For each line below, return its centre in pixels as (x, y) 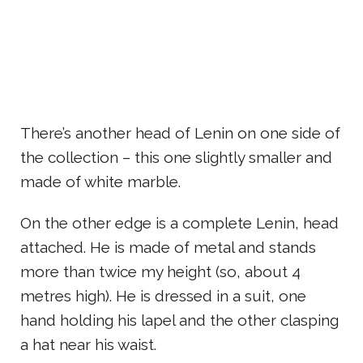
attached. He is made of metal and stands (168, 247)
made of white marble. (100, 181)
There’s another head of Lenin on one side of (180, 132)
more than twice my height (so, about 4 (160, 271)
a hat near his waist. (88, 344)
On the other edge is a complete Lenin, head (179, 222)
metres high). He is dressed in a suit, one (163, 295)
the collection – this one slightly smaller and (176, 157)
